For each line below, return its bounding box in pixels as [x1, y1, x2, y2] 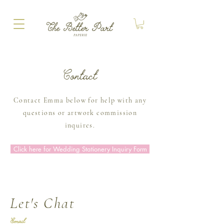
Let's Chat [10, 193, 75, 212]
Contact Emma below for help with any [13, 95, 147, 104]
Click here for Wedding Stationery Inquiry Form [13, 144, 147, 153]
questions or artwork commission [22, 108, 137, 117]
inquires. [64, 120, 95, 129]
